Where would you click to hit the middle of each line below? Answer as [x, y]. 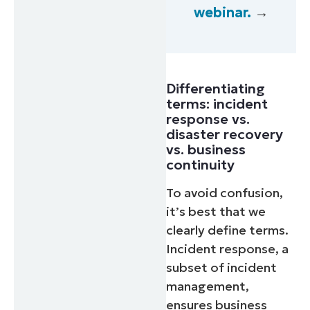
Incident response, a [228, 248]
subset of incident [222, 267]
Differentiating [216, 88]
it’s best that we [216, 211]
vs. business [206, 149]
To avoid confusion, [225, 192]
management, [208, 286]
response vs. [208, 119]
